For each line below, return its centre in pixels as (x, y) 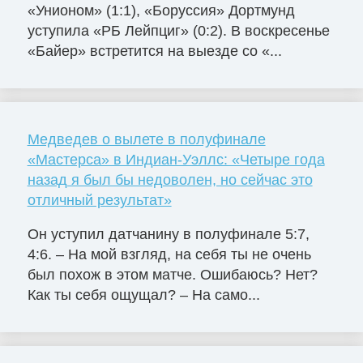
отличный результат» (99, 200)
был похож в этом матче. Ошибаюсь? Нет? (172, 274)
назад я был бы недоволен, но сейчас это (170, 179)
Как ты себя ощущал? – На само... (143, 295)
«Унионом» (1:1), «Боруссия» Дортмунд (161, 10)
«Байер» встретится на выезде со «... (154, 51)
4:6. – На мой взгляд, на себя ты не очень (169, 254)
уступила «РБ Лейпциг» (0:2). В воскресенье (178, 30)
